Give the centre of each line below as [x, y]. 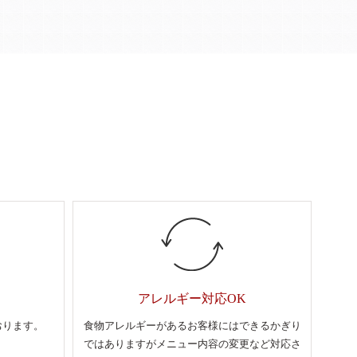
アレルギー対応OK [192, 299]
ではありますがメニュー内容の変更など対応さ [192, 343]
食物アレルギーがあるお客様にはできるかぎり [192, 325]
